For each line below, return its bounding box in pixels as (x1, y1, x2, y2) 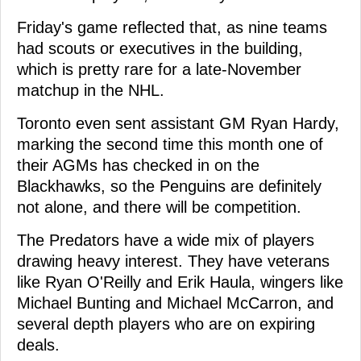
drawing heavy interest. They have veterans (17, 251, 330, 270)
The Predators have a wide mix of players (17, 230, 314, 249)
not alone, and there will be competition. (17, 197, 301, 216)
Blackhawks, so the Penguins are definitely (17, 176, 322, 195)
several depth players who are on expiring (17, 314, 315, 333)
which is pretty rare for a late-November (17, 60, 301, 78)
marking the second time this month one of (17, 135, 323, 153)
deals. (17, 335, 60, 354)
